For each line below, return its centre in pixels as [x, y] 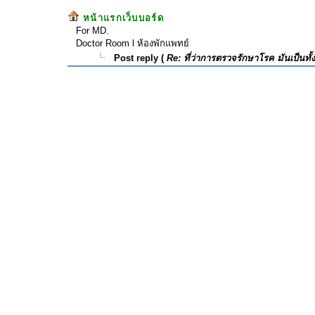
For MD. [92, 31]
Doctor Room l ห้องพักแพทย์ [133, 43]
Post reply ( [136, 58]
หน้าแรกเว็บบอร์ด [123, 18]
